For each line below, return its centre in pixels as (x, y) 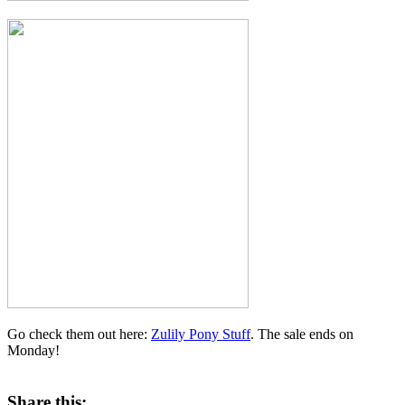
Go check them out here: (79, 334)
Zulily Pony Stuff (201, 334)
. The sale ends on (302, 334)
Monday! (33, 351)
